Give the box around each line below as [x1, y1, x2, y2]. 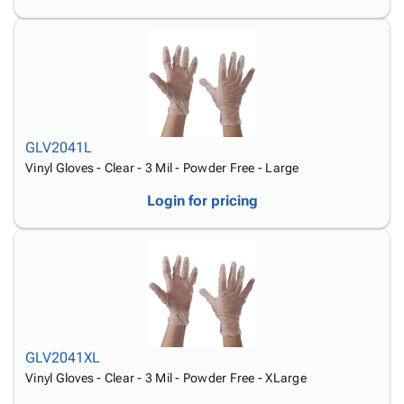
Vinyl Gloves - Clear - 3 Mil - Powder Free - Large [25, 161, 299, 175]
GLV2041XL [25, 349, 100, 366]
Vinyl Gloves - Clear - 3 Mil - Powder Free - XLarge [25, 371, 307, 385]
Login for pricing [146, 192, 258, 209]
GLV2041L [25, 139, 92, 156]
